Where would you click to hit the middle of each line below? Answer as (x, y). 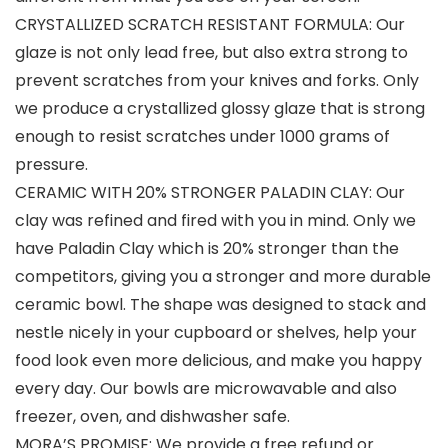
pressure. (51, 165)
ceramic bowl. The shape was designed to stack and (220, 305)
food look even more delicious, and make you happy (218, 361)
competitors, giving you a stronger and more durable (223, 277)
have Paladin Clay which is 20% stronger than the (207, 249)
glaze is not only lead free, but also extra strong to (211, 53)
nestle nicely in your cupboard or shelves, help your (216, 333)
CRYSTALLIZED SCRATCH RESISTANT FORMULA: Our (210, 25)
